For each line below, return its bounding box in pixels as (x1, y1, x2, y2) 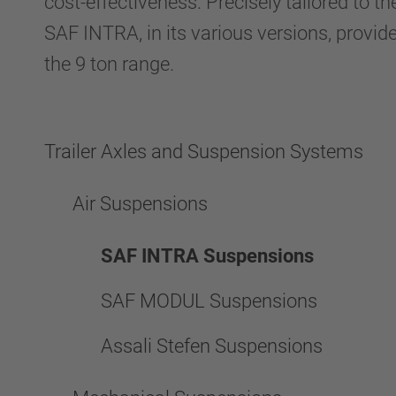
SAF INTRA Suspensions (101, 245, 314, 267)
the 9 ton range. (44, 53, 179, 75)
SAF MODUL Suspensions (101, 290, 317, 312)
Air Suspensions (72, 193, 208, 215)
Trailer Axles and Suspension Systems (44, 141, 363, 163)
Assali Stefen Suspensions (101, 335, 323, 357)
